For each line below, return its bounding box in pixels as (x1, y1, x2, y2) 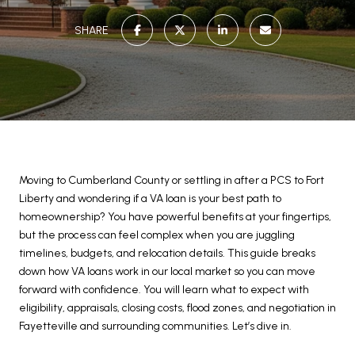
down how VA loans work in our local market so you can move (19, 265, 315, 278)
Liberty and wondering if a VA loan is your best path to (19, 192, 281, 205)
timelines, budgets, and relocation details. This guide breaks (19, 246, 315, 260)
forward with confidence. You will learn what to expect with (19, 283, 309, 296)
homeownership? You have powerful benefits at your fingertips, (19, 210, 331, 223)
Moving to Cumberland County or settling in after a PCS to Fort (19, 174, 324, 187)
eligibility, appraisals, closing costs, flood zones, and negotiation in (19, 301, 336, 315)
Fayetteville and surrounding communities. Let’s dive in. (19, 319, 292, 333)
